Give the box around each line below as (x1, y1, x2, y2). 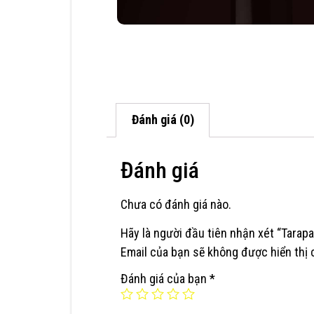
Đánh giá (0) (131, 112, 194, 128)
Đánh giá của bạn (121, 271, 210, 287)
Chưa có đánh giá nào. (121, 196, 231, 212)
